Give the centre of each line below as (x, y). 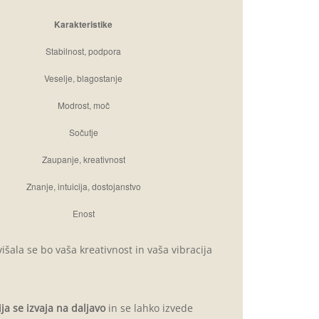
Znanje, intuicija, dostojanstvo (83, 186)
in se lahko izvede (149, 308)
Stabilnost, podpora (83, 51)
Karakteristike (83, 24)
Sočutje (83, 132)
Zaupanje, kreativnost (83, 159)
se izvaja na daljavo (57, 308)
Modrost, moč (83, 105)
